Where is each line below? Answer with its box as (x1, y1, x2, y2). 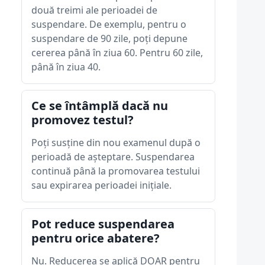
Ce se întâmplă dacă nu (31, 98, 168, 114)
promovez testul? (31, 112, 134, 128)
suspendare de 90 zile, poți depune (31, 32, 188, 45)
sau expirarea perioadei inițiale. (31, 179, 172, 192)
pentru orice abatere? (31, 230, 160, 246)
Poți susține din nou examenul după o (31, 136, 201, 149)
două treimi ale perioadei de (31, 4, 157, 17)
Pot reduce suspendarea (31, 216, 174, 232)
